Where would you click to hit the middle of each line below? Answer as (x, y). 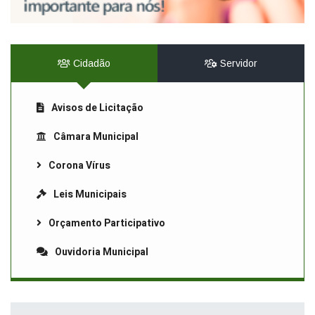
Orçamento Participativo (107, 224)
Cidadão (90, 64)
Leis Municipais (90, 195)
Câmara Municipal (96, 137)
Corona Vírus (79, 166)
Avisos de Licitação (97, 108)
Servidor (237, 64)
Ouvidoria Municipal (102, 252)
